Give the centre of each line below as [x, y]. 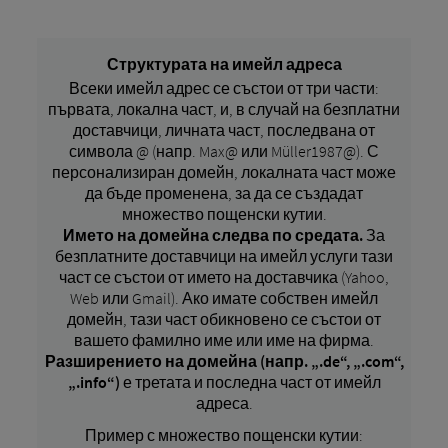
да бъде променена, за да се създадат [224, 192]
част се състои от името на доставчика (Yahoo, [224, 276]
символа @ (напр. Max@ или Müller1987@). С [224, 150]
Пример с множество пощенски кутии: [224, 434]
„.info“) [93, 381]
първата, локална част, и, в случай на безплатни [224, 108]
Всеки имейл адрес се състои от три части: [224, 87]
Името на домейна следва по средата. [213, 234]
